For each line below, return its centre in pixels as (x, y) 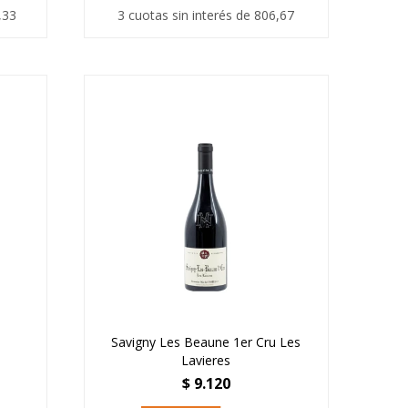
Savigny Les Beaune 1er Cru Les (206, 342)
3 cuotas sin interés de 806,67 (206, 15)
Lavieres (206, 361)
